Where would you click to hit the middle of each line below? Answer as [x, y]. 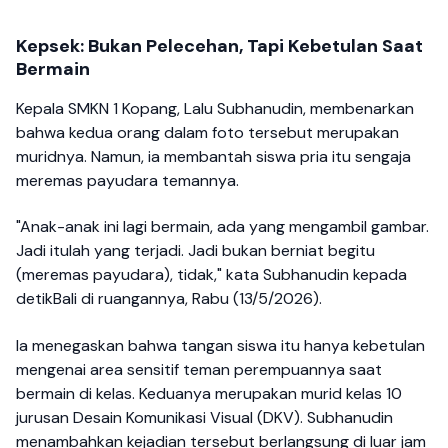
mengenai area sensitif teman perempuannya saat [199, 369]
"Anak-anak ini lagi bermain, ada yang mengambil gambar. [222, 227]
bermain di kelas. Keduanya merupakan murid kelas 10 [209, 393]
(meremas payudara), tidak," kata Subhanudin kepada [211, 275]
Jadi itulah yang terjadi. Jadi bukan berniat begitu [195, 251]
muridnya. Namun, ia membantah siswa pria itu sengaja [213, 156]
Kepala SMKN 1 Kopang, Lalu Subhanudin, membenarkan [215, 108]
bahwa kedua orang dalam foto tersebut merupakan [207, 132]
